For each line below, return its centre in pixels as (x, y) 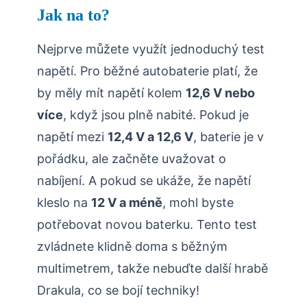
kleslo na (64, 203)
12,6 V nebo (220, 93)
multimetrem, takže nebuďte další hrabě (152, 269)
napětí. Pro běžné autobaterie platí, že (147, 71)
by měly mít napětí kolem (111, 93)
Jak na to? (73, 15)
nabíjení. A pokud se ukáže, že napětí (144, 181)
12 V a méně (127, 203)
